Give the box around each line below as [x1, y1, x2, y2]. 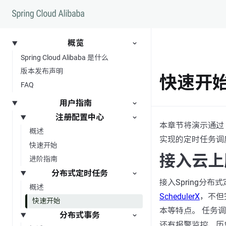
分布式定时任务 [51, 168, 108, 178]
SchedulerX [159, 192, 200, 201]
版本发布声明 [21, 67, 63, 75]
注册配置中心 [55, 112, 104, 123]
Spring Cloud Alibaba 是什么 [21, 53, 108, 62]
